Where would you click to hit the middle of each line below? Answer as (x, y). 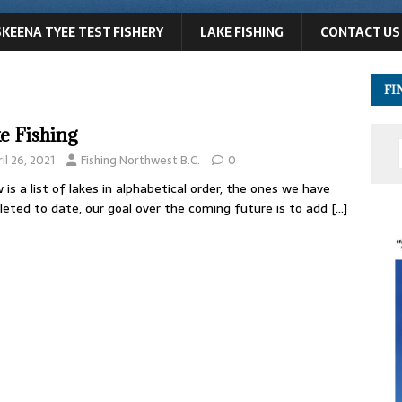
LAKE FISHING (242, 33)
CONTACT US (360, 33)
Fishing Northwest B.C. (140, 161)
